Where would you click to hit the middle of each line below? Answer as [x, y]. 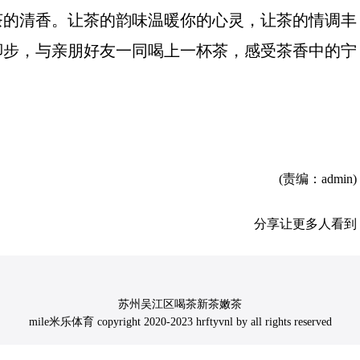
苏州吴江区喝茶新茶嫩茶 [180, 304]
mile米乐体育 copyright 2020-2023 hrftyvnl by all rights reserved [180, 322]
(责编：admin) [318, 179]
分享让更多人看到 [305, 224]
